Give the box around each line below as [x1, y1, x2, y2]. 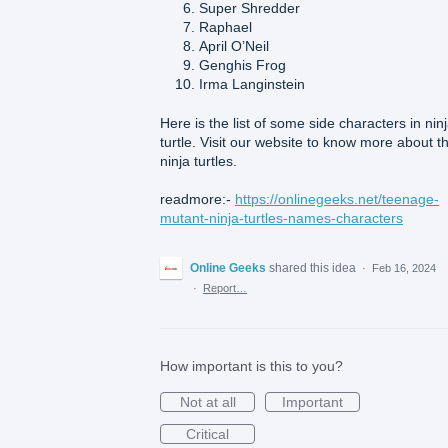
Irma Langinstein [199, 76, 306, 93]
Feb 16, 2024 [372, 262, 436, 275]
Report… [203, 282, 247, 295]
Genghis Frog [199, 57, 287, 74]
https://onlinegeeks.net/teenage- [235, 191, 439, 208]
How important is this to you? [160, 358, 343, 375]
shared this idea [269, 261, 359, 276]
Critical [186, 426, 229, 443]
